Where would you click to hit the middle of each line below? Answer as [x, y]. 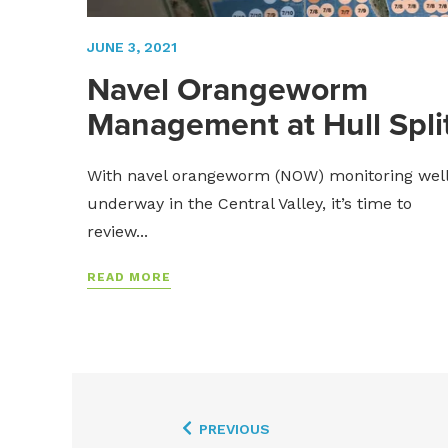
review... [117, 232]
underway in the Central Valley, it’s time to [249, 204]
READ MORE [129, 277]
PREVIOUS [234, 428]
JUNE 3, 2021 [132, 47]
